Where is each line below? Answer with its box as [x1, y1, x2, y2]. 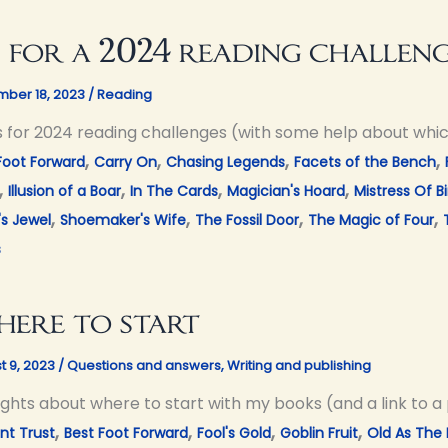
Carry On [94, 151, 157, 172]
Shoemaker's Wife [60, 209, 186, 230]
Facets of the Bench [294, 151, 436, 172]
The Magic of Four [308, 209, 434, 230]
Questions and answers [67, 355, 221, 375]
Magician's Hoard [227, 180, 345, 201]
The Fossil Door [195, 209, 299, 230]
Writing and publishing [227, 355, 371, 375]
